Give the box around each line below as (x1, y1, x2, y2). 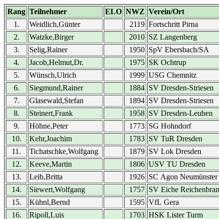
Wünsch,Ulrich (29, 71, 76, 79)
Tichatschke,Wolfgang (29, 147, 98, 155)
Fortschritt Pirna (149, 20, 198, 28)
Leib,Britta (29, 173, 63, 181)
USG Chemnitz (149, 71, 197, 79)
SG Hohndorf (149, 122, 191, 130)
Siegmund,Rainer (29, 84, 83, 92)
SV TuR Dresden (149, 134, 202, 143)
